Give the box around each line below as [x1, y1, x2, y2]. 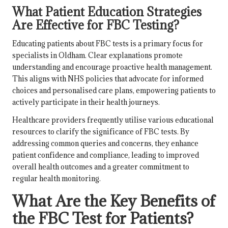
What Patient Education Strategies [12, 4, 202, 19]
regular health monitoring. [12, 173, 101, 183]
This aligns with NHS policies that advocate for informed [12, 73, 204, 83]
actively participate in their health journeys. [12, 97, 160, 107]
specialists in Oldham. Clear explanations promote [12, 50, 183, 60]
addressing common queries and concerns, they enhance [12, 138, 198, 148]
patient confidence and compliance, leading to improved [12, 150, 199, 160]
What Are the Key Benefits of [12, 190, 215, 211]
